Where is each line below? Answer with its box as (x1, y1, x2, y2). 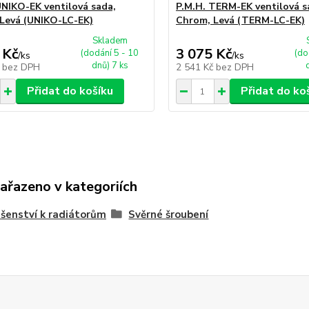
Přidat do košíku (26, 83, 113, 99)
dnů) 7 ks (91, 59, 128, 72)
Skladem (92, 34, 128, 47)
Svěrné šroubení (128, 208, 209, 221)
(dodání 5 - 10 (81, 47, 139, 59)
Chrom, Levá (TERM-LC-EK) (175, 14, 305, 27)
